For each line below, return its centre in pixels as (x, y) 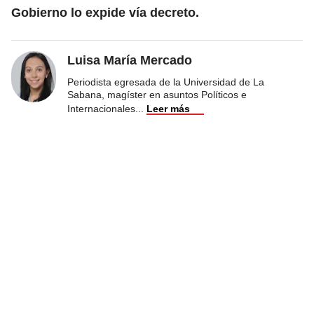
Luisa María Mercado (130, 60)
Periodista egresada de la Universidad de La (166, 82)
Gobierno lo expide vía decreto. (105, 12)
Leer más (168, 108)
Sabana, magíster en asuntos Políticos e (157, 94)
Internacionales (101, 108)
